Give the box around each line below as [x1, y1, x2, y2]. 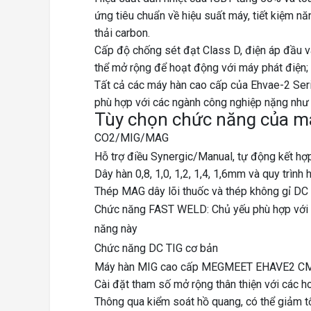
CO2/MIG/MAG [94, 131, 169, 145]
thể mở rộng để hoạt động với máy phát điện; [94, 61, 308, 75]
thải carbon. [94, 26, 150, 40]
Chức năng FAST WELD [94, 203, 207, 217]
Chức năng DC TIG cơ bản [94, 242, 218, 255]
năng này [94, 222, 137, 236]
